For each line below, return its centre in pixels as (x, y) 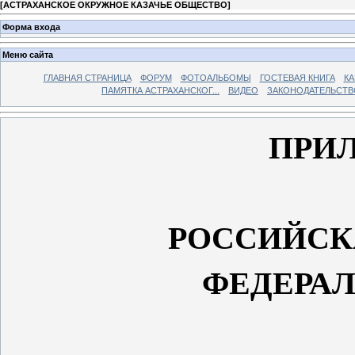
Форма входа (31, 27)
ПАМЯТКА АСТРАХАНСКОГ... (160, 91)
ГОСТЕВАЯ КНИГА (297, 78)
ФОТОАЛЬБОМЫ (216, 78)
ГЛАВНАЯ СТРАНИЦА (87, 78)
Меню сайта (28, 55)
